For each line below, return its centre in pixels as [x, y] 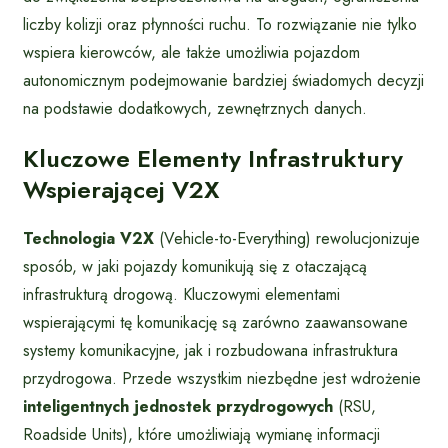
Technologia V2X [88, 238]
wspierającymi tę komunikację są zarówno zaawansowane [215, 322]
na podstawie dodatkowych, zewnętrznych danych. [195, 109]
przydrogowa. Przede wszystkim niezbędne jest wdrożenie [222, 378]
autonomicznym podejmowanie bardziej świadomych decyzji [223, 81]
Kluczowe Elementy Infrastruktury [213, 159]
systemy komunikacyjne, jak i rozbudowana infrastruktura [210, 350]
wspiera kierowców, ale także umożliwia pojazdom [191, 53]
